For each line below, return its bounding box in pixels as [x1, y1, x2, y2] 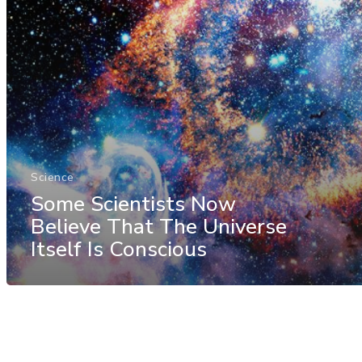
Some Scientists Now [31, 189, 236, 218]
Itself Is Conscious [31, 234, 207, 263]
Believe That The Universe [31, 212, 287, 241]
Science [31, 169, 74, 185]
